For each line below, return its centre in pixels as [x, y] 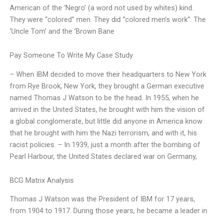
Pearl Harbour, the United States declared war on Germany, [103, 156]
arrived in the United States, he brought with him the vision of [107, 109]
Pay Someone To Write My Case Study [71, 55]
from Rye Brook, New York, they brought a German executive [107, 86]
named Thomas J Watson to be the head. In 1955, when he [104, 98]
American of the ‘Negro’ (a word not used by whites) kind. [102, 8]
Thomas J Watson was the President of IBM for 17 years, [102, 199]
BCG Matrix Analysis [42, 181]
